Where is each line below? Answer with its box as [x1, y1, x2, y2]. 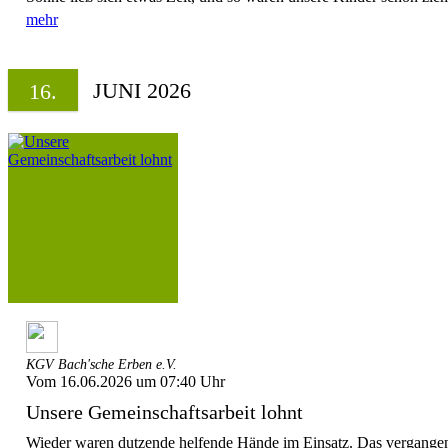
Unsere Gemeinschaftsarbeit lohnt [26, 401, 303, 423]
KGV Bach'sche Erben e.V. [26, 357, 177, 372]
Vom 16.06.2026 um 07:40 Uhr [26, 373, 225, 390]
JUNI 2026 [93, 78, 191, 103]
